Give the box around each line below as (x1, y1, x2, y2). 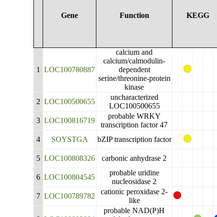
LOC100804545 (44, 173, 95, 181)
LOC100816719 (44, 116, 95, 124)
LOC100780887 (44, 65, 95, 74)
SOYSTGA (51, 135, 88, 143)
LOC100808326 (44, 154, 95, 162)
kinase (124, 83, 144, 91)
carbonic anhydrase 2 (102, 154, 167, 162)
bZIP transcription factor (97, 135, 171, 143)
